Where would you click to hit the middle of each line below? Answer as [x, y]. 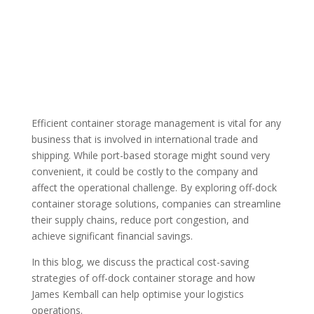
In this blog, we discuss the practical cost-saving [140, 262]
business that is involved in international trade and [144, 139]
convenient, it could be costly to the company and [144, 172]
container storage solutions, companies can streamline [156, 204]
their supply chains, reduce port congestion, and [140, 220]
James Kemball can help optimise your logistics [137, 294]
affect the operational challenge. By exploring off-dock [154, 188]
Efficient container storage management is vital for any [156, 123]
